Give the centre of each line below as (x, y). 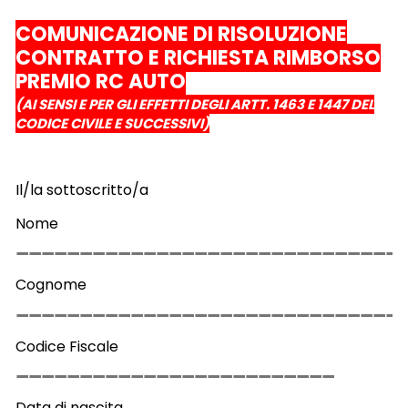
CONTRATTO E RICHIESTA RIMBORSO (198, 57)
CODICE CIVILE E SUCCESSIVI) (112, 123)
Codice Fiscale (66, 346)
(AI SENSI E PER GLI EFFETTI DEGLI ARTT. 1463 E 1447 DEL (194, 104)
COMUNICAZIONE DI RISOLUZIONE (181, 34)
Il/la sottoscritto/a (82, 189)
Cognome (51, 285)
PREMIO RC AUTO (100, 81)
